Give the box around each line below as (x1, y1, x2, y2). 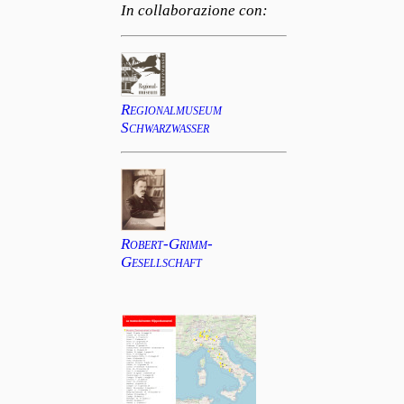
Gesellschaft (120, 253, 202, 271)
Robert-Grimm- (120, 235, 213, 253)
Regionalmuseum (120, 100, 222, 118)
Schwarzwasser (120, 118, 209, 136)
